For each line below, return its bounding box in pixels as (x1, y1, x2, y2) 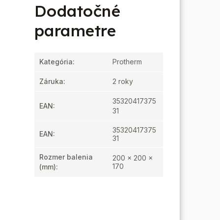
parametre (34, 21, 116, 40)
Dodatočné (34, 1, 121, 21)
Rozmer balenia (39, 153, 93, 161)
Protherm (112, 57, 142, 66)
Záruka (39, 77, 63, 85)
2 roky (112, 77, 133, 85)
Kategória (39, 57, 73, 66)
